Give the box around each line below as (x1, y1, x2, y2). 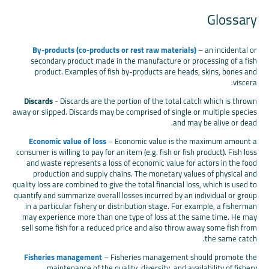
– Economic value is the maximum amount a (106, 134, 257, 149)
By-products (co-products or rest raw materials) (32, 43, 196, 58)
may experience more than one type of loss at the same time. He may (22, 210, 257, 225)
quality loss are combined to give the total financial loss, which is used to (13, 177, 257, 192)
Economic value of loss (29, 134, 106, 149)
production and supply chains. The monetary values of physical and (33, 166, 257, 181)
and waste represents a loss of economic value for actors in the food (26, 156, 257, 171)
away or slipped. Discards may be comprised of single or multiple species (13, 104, 257, 119)
